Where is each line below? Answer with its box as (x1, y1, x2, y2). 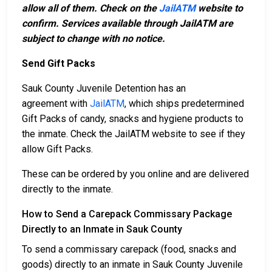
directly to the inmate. (22, 183, 113, 195)
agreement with (22, 97, 90, 109)
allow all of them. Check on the (22, 2, 159, 14)
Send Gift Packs (22, 57, 95, 69)
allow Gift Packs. (22, 143, 93, 155)
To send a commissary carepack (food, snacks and (22, 243, 236, 255)
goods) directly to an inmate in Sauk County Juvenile (22, 258, 243, 270)
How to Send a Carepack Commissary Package (22, 208, 232, 220)
